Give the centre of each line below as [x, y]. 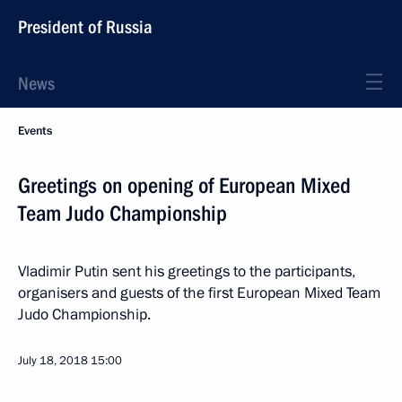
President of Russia [85, 27]
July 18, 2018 [53, 361]
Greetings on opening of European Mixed [184, 186]
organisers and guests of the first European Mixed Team [199, 293]
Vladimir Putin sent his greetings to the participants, [187, 271]
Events [35, 131]
